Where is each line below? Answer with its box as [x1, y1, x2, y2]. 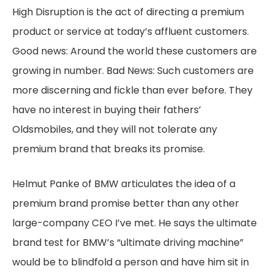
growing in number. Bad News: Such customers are [12, 64, 254, 78]
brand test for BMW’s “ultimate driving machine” [12, 235, 243, 250]
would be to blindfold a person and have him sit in [12, 255, 249, 269]
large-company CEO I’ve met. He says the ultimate [12, 216, 257, 230]
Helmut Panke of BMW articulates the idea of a [12, 177, 235, 191]
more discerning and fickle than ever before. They [12, 83, 253, 97]
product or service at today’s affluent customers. [12, 24, 249, 39]
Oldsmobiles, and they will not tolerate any [12, 122, 217, 136]
